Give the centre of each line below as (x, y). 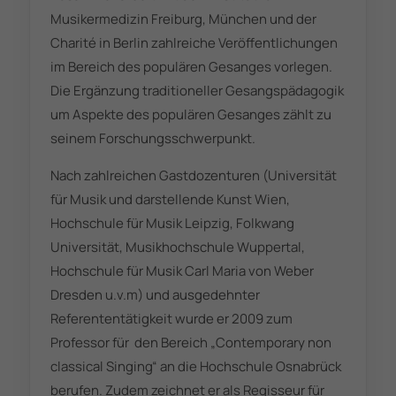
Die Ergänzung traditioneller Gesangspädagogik (197, 91)
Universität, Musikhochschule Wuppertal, (177, 247)
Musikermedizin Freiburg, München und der (183, 19)
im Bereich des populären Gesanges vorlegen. (191, 67)
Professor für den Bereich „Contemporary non (190, 343)
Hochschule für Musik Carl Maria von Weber (182, 271)
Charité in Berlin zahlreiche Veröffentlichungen (194, 43)
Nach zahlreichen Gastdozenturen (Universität (193, 176)
